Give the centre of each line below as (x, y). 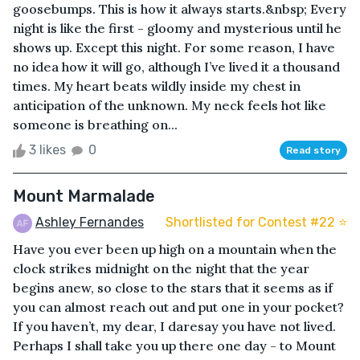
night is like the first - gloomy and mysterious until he (177, 28)
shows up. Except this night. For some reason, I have (174, 47)
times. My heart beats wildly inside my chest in (157, 86)
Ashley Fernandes (90, 222)
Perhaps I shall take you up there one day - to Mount (174, 345)
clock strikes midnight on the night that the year (161, 268)
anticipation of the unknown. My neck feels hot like (170, 105)
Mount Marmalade (84, 196)
